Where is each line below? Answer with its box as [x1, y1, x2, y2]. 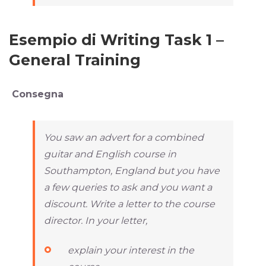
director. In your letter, [44, 214, 147, 226]
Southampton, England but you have [44, 164, 220, 176]
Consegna [9, 88, 64, 100]
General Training [9, 50, 141, 69]
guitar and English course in [44, 148, 176, 160]
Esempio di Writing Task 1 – [9, 30, 224, 49]
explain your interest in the [68, 244, 194, 256]
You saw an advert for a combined [44, 131, 204, 143]
